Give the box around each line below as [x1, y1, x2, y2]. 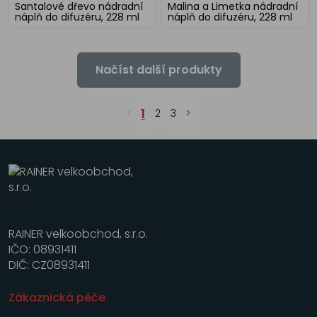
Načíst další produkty [95, 61, 222, 78]
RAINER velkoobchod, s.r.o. [8, 225, 148, 242]
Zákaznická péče [8, 289, 105, 306]
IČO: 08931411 [8, 241, 76, 258]
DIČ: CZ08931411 [8, 256, 90, 273]
